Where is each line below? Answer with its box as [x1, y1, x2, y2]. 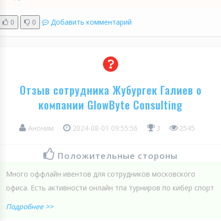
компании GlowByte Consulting [38, 96, 183, 112]
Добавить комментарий [51, 17, 132, 27]
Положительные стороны [57, 149, 178, 161]
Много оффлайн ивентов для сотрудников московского [6, 169, 195, 179]
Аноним [26, 123, 56, 133]
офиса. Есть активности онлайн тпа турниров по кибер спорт [6, 183, 214, 192]
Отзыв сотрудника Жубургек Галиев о [19, 81, 202, 98]
